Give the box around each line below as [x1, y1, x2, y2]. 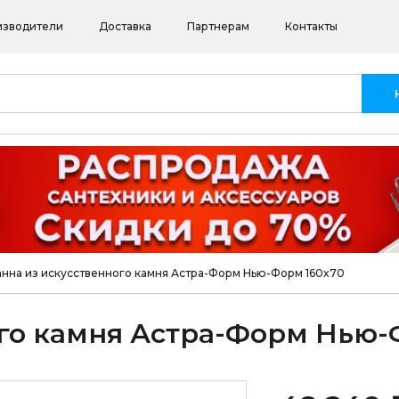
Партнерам [187, 19, 250, 33]
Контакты [285, 19, 338, 33]
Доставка [99, 19, 152, 33]
